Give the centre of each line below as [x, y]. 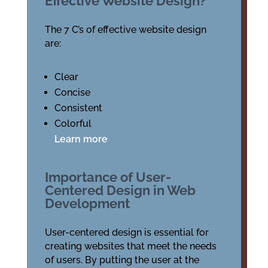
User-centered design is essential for [127, 232]
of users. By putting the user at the [122, 260]
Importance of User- [108, 177]
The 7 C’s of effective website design [125, 30]
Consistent [78, 108]
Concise [72, 92]
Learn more [81, 139]
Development [87, 203]
